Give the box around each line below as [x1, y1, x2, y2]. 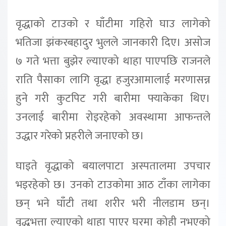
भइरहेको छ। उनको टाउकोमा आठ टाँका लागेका [16, 175, 210, 194]
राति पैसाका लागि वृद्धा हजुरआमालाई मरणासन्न [16, 70, 210, 89]
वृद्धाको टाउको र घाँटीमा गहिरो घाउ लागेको [16, 14, 210, 33]
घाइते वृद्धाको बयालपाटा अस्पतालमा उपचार [16, 156, 210, 176]
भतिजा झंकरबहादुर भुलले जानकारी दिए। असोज [16, 33, 210, 52]
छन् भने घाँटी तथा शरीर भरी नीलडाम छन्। [16, 194, 210, 213]
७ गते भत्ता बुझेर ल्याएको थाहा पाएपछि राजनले [16, 51, 210, 71]
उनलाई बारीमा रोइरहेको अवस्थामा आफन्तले [16, 107, 210, 127]
